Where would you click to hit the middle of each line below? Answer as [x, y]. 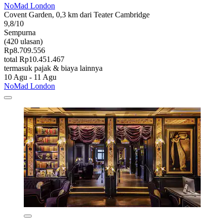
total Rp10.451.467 [34, 59]
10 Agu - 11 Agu [30, 77]
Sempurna [20, 33]
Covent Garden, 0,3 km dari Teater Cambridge [77, 15]
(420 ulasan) [23, 42]
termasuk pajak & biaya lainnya [53, 68]
